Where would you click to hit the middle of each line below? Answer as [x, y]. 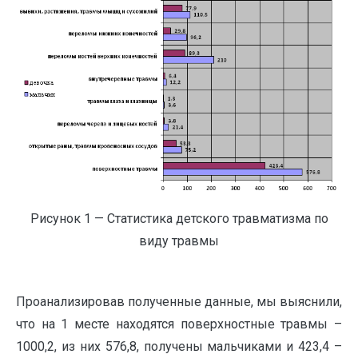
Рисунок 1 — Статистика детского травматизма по [179, 218]
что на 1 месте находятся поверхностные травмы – [179, 324]
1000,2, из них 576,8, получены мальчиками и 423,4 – [179, 346]
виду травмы [179, 241]
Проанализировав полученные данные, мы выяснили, [179, 301]
